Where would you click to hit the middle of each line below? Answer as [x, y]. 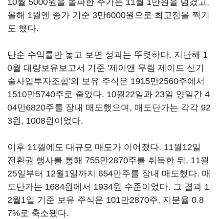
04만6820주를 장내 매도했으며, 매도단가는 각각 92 [109, 108]
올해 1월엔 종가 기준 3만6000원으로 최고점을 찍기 [109, 15]
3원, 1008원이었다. [45, 121]
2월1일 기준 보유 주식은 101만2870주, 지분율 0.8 [106, 200]
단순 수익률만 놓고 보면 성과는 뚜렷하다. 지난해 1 [108, 55]
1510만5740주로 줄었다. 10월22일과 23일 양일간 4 [109, 94]
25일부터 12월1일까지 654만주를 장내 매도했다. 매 [109, 174]
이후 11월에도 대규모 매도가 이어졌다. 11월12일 [104, 147]
